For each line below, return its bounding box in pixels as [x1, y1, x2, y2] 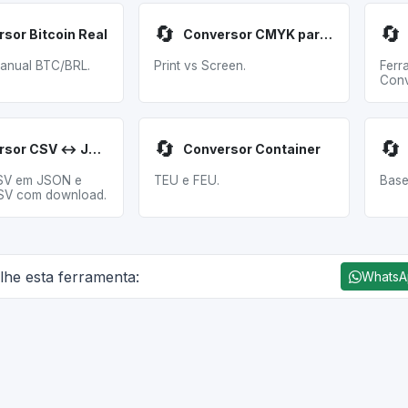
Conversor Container [183, 141, 321, 157]
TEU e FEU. [154, 173, 219, 188]
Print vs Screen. [154, 58, 246, 73]
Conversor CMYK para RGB [320, 26, 332, 42]
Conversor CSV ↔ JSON [88, 141, 101, 157]
